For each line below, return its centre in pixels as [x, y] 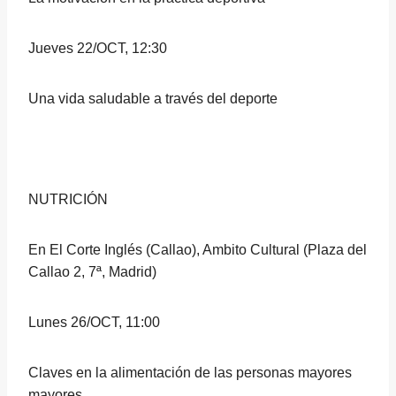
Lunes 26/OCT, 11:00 [94, 322]
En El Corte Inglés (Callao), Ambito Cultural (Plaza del [198, 250]
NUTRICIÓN [68, 199]
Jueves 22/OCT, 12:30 [98, 48]
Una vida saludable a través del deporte [153, 99]
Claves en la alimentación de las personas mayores [190, 373]
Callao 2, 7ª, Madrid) [92, 272]
